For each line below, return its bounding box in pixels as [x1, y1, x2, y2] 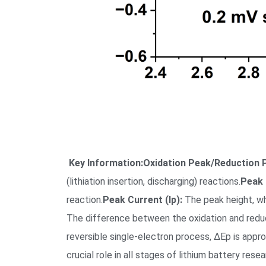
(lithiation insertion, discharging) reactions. [66, 175, 240, 187]
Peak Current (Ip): [103, 194, 182, 205]
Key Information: [69, 157, 143, 169]
